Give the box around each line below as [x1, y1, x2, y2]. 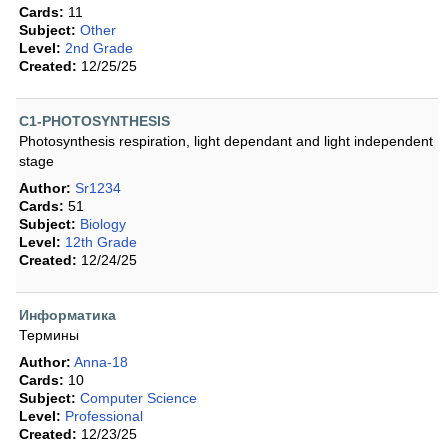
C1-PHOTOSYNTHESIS [19, 113, 170, 130]
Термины [19, 327, 79, 344]
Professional [65, 408, 143, 425]
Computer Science [80, 390, 197, 407]
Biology [80, 216, 126, 233]
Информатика [19, 307, 116, 324]
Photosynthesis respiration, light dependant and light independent [19, 133, 433, 150]
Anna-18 [74, 354, 128, 371]
